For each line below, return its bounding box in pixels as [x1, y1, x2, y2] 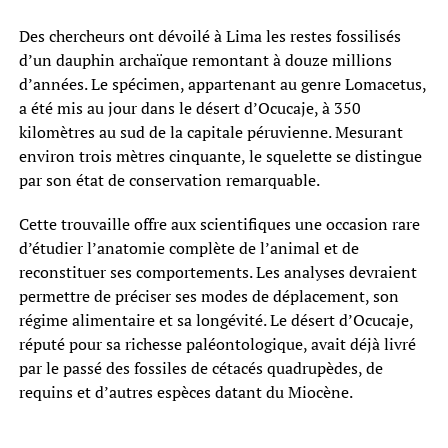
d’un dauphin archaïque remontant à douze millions [18, 48, 392, 71]
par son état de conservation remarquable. [18, 168, 320, 191]
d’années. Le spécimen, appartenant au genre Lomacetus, [18, 72, 426, 95]
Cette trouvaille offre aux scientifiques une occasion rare [18, 212, 420, 235]
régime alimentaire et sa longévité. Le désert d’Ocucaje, [18, 308, 413, 331]
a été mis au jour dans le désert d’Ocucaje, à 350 [18, 96, 361, 119]
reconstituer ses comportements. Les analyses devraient [18, 260, 417, 283]
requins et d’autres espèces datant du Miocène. [18, 380, 353, 403]
